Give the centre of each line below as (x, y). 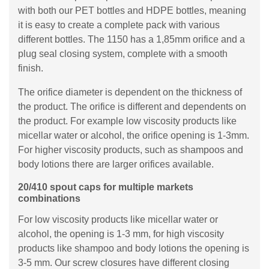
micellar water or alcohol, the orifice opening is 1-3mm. (134, 135)
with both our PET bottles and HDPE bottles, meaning (132, 11)
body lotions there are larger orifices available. (116, 164)
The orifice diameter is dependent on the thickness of (130, 92)
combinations (49, 198)
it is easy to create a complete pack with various (119, 25)
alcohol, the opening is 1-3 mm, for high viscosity (121, 234)
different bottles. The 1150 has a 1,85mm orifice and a (131, 39)
